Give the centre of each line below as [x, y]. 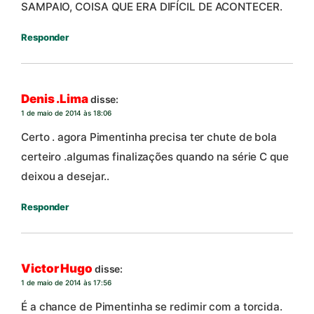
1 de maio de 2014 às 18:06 [66, 113]
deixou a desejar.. [66, 176]
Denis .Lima [55, 99]
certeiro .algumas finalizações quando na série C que [155, 156]
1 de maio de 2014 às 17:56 [66, 283]
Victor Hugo [57, 269]
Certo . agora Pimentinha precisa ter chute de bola [149, 137]
